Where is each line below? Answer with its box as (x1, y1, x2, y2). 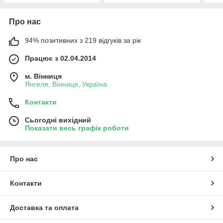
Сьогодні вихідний (25, 116, 91, 124)
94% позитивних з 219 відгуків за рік (25, 36, 141, 45)
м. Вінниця (25, 72, 62, 81)
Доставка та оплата (10, 204, 79, 212)
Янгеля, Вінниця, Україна (25, 80, 107, 89)
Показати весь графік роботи (25, 124, 129, 132)
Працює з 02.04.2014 (25, 54, 96, 63)
